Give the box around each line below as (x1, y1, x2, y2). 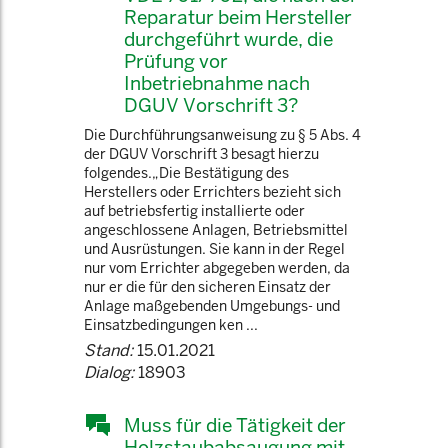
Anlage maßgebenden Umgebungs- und (84, 297, 340, 315)
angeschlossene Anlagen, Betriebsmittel (84, 221, 348, 239)
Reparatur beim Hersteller (124, 5, 352, 29)
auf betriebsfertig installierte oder (84, 202, 305, 220)
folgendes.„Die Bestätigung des (84, 164, 289, 182)
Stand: (84, 340, 133, 361)
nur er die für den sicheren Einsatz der (84, 278, 331, 296)
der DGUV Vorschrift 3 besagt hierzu (84, 145, 319, 163)
